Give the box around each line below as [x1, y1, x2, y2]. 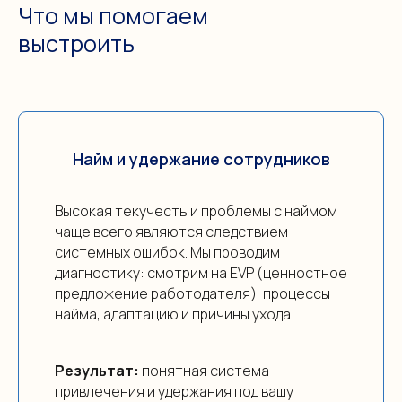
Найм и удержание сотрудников [72, 148, 330, 170]
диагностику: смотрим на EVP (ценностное [55, 263, 347, 284]
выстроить [18, 28, 135, 60]
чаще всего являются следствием [55, 222, 288, 242]
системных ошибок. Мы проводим [55, 242, 280, 263]
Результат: [55, 361, 139, 381]
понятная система [139, 361, 269, 381]
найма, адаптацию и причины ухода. [55, 304, 293, 325]
